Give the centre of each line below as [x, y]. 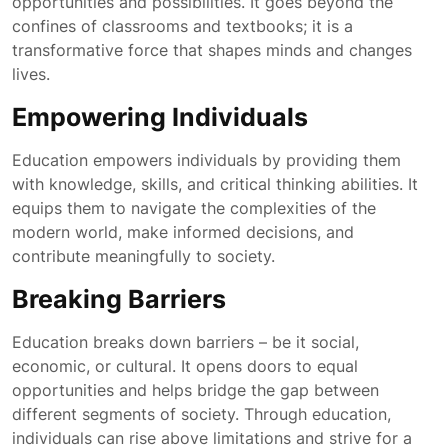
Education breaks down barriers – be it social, [185, 342]
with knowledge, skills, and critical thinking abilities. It [215, 184]
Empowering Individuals [160, 117]
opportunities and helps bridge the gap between [195, 390]
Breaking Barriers [119, 299]
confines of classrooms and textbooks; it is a [182, 26]
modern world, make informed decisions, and [183, 232]
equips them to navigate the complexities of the [194, 208]
